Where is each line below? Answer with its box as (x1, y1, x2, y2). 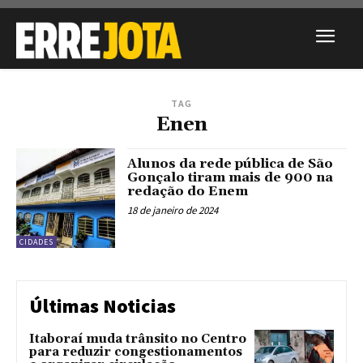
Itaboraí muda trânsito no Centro (29, 331, 246, 347)
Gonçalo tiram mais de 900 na (127, 169, 334, 186)
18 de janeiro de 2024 (127, 203, 219, 218)
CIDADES (19, 236, 53, 247)
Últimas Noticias (29, 293, 176, 318)
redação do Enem (127, 183, 249, 200)
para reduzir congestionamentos (29, 344, 242, 360)
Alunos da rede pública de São (127, 156, 334, 173)
